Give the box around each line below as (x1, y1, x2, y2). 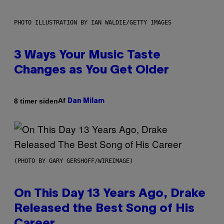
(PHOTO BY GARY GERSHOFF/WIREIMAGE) (14, 157, 133, 165)
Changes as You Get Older (14, 65, 169, 76)
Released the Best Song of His (14, 203, 194, 215)
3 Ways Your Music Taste (14, 50, 160, 61)
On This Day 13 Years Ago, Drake (14, 188, 205, 200)
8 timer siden (14, 96, 58, 105)
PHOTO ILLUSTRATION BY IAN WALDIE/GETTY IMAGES (14, 19, 171, 26)
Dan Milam (67, 98, 104, 105)
